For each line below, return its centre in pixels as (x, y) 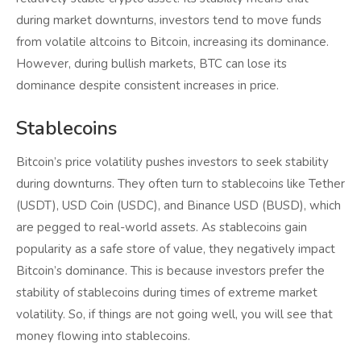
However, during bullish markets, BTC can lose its (151, 64)
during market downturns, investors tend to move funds (169, 21)
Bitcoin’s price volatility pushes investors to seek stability (172, 162)
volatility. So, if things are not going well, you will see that (174, 315)
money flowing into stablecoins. (103, 336)
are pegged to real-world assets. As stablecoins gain (162, 228)
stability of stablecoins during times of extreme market (167, 293)
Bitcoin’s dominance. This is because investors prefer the (170, 271)
